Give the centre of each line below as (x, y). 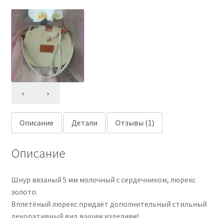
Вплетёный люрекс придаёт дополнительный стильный (109, 204)
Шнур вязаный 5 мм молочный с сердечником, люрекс (103, 179)
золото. (24, 191)
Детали (84, 122)
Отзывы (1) (135, 122)
